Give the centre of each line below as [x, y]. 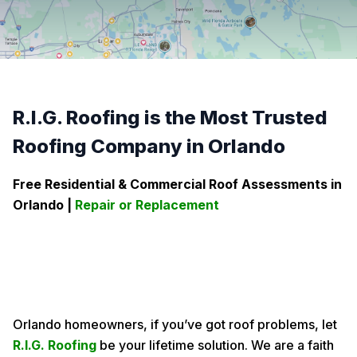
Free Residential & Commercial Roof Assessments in [177, 184]
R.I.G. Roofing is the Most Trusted [170, 118]
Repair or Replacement [147, 205]
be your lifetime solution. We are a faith [217, 345]
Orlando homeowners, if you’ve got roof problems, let [175, 324]
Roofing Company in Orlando [149, 146]
